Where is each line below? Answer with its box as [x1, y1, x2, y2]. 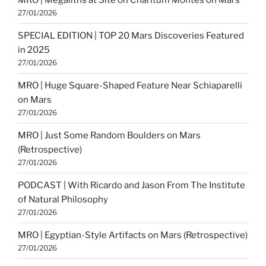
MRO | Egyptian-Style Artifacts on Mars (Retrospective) [18, 229, 248, 240]
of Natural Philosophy [18, 194, 108, 205]
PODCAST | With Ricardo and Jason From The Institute [18, 179, 245, 191]
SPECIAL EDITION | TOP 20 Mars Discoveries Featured [18, 30, 244, 41]
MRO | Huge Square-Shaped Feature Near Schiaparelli [18, 80, 242, 91]
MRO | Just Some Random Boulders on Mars [18, 129, 201, 141]
